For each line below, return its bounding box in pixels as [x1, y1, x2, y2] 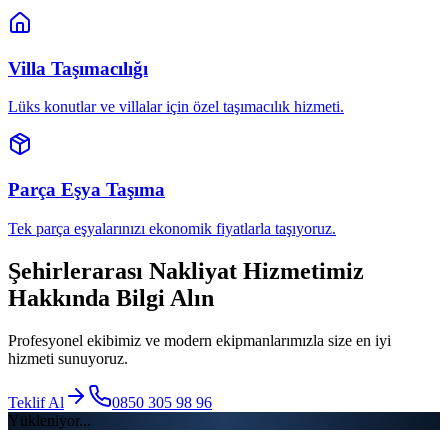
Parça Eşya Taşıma [8, 179, 165, 201]
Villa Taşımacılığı [8, 57, 148, 79]
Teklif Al [8, 393, 64, 411]
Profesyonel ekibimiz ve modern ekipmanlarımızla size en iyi [8, 331, 391, 349]
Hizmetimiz [237, 257, 364, 284]
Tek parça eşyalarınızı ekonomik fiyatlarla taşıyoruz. [8, 219, 336, 237]
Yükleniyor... [8, 411, 91, 429]
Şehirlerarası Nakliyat [8, 257, 237, 284]
